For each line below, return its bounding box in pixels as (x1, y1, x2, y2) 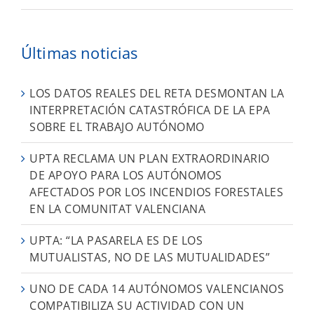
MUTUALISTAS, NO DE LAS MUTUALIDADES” (29, 250, 270, 266)
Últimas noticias (21, 41, 138, 63)
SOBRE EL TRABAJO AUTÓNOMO (29, 119, 205, 135)
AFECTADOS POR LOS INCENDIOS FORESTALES (29, 184, 283, 200)
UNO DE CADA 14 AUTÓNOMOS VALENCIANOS (29, 281, 284, 297)
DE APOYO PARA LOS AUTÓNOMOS (29, 168, 222, 184)
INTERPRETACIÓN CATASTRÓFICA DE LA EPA (29, 102, 271, 118)
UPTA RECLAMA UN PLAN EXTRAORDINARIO (29, 151, 270, 167)
